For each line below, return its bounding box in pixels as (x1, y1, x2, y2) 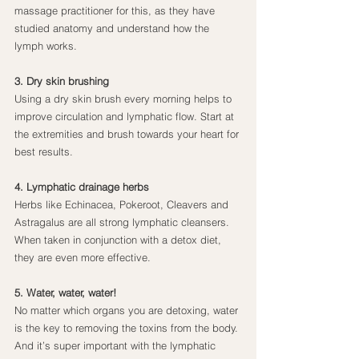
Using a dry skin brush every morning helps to (14, 92, 235, 106)
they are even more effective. (14, 251, 151, 264)
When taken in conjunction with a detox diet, (14, 233, 224, 247)
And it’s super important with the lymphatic (14, 339, 219, 353)
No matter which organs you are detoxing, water (14, 304, 241, 317)
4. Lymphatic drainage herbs (14, 180, 149, 194)
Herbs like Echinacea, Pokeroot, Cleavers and (14, 198, 232, 212)
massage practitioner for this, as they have (14, 4, 218, 18)
